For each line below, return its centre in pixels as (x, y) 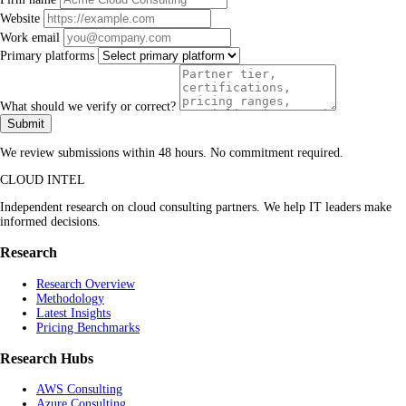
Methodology (70, 298)
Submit (26, 123)
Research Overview (86, 284)
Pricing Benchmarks (88, 327)
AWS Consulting (79, 390)
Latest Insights (73, 313)
